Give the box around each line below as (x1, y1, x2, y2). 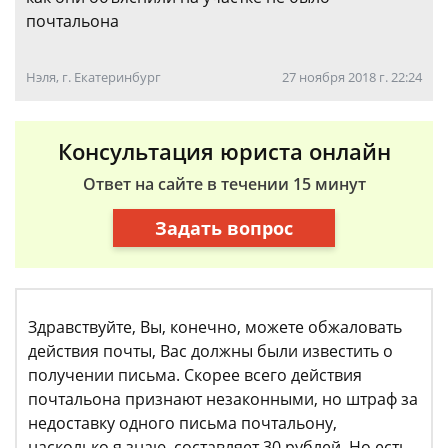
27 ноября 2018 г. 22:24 (282, 68, 422, 86)
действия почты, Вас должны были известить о (28, 340, 393, 362)
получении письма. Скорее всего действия (28, 364, 362, 386)
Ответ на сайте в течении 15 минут (82, 173, 366, 195)
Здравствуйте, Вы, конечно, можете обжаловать (28, 316, 402, 338)
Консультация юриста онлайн (57, 136, 391, 166)
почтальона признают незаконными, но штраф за (28, 388, 418, 410)
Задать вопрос (155, 215, 293, 240)
